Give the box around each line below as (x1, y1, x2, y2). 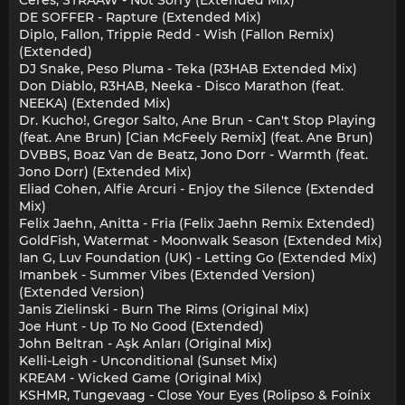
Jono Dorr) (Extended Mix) (19, 164, 192, 181)
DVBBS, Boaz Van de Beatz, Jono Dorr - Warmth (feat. (19, 146, 368, 164)
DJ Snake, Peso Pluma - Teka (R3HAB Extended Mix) (19, 61, 357, 78)
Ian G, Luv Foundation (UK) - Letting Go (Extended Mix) (19, 250, 377, 267)
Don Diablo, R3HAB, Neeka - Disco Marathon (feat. (19, 78, 344, 95)
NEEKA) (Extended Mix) (19, 95, 171, 112)
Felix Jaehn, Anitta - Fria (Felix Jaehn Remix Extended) (19, 215, 375, 232)
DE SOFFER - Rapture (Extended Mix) (19, 9, 261, 26)
